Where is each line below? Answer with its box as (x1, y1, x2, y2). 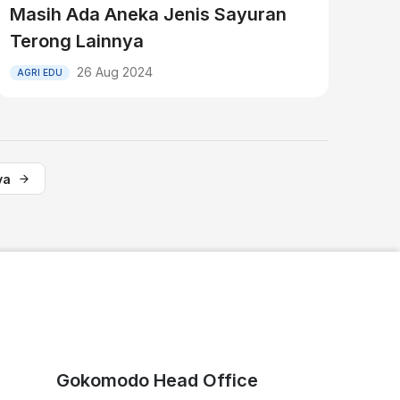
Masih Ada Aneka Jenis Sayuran (9, 4, 287, 25)
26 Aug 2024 (76, 64, 153, 79)
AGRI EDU (16, 66, 62, 78)
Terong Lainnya (9, 30, 144, 52)
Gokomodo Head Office (56, 370, 259, 391)
